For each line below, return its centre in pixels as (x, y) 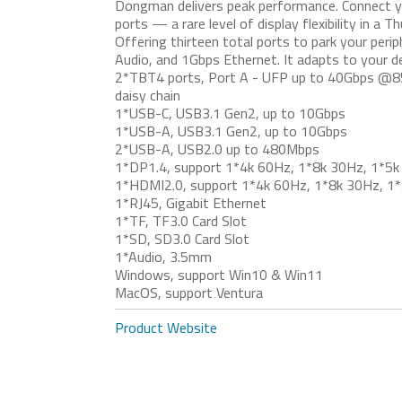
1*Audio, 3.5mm (164, 257)
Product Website (166, 328)
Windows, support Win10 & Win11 (219, 275)
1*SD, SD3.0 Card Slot (183, 239)
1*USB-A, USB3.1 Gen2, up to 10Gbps (232, 131)
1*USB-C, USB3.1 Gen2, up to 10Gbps (231, 114)
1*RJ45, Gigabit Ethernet (191, 203)
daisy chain (148, 96)
